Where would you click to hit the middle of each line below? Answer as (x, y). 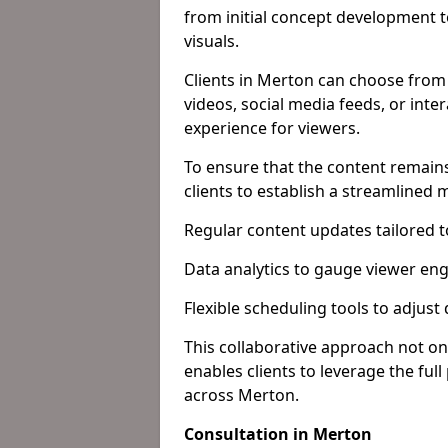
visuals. (211, 41)
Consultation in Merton (278, 434)
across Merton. (241, 395)
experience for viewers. (272, 128)
